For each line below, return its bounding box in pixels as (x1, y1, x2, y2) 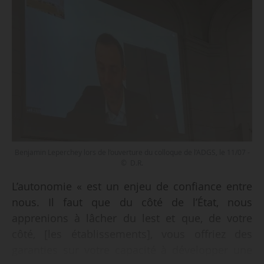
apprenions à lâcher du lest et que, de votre (11, 210, 253, 225)
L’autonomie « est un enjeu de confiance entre (11, 179, 253, 193)
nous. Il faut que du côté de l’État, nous (11, 194, 253, 209)
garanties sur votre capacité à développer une (11, 242, 253, 257)
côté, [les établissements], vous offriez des (11, 226, 253, 241)
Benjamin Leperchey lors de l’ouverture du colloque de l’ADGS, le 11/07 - (14, 147, 250, 157)
